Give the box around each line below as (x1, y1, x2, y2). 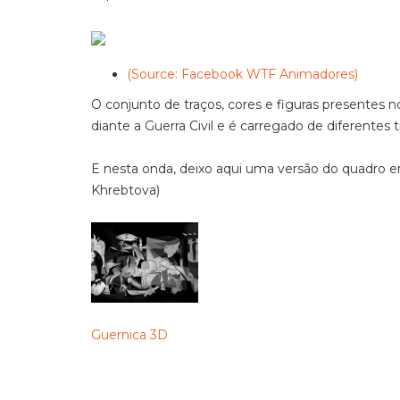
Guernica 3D (91, 327, 168, 343)
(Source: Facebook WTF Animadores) (127, 66, 358, 82)
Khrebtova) (91, 182, 160, 198)
